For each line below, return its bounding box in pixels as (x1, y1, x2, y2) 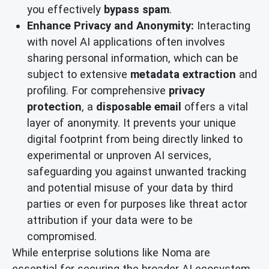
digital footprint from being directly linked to (27, 132, 243, 145)
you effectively (27, 2, 104, 16)
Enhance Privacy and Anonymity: (27, 19, 194, 32)
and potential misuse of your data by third (27, 181, 233, 194)
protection (27, 100, 82, 113)
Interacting (194, 19, 250, 32)
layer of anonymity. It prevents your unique (27, 116, 236, 129)
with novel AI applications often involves (27, 35, 225, 48)
